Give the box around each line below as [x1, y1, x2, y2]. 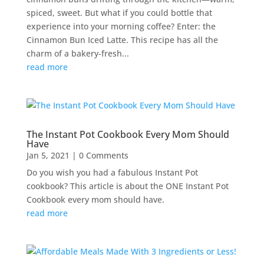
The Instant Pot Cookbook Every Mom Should [26, 127, 229, 141]
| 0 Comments [69, 149, 128, 161]
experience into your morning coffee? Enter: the [26, 20, 216, 32]
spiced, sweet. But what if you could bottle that [26, 6, 212, 18]
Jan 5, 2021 [26, 149, 70, 161]
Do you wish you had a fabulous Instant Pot [26, 166, 198, 178]
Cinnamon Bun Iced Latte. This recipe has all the [26, 34, 218, 45]
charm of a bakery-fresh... [26, 47, 129, 59]
